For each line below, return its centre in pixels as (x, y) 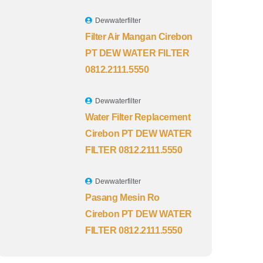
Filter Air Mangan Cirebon (139, 36)
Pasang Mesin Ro (122, 197)
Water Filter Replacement (138, 117)
